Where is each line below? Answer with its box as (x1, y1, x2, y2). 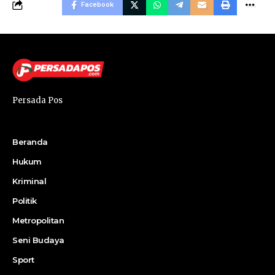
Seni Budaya (12, 235, 64, 246)
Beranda (12, 137, 48, 147)
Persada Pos (12, 95, 63, 106)
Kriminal (12, 176, 46, 187)
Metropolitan (12, 215, 64, 226)
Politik (12, 196, 37, 206)
